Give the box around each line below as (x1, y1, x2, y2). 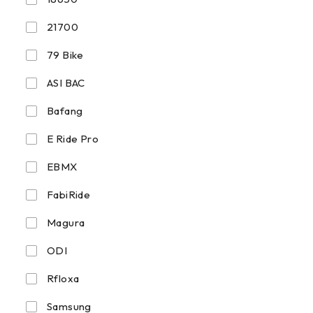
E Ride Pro (47, 132, 99, 145)
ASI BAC (47, 76, 85, 89)
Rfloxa (47, 272, 80, 285)
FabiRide (47, 188, 91, 201)
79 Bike (47, 48, 84, 61)
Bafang (47, 104, 83, 117)
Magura (47, 216, 85, 229)
